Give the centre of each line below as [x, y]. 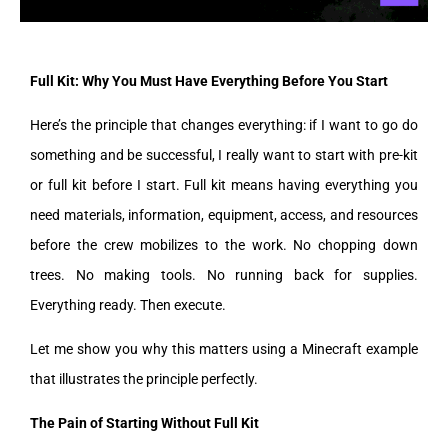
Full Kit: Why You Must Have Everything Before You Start [209, 80]
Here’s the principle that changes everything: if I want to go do [224, 124]
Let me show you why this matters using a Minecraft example [224, 348]
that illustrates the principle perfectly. [144, 378]
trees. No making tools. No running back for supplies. [224, 274]
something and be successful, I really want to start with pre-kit [224, 154]
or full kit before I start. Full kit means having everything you [224, 184]
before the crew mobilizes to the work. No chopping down [224, 244]
